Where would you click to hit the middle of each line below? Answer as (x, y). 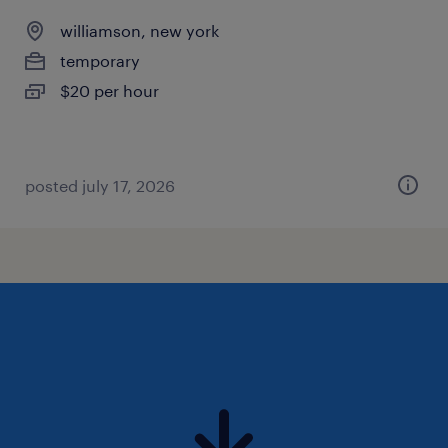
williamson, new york (139, 30)
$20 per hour (109, 90)
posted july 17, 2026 (100, 185)
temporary (100, 60)
